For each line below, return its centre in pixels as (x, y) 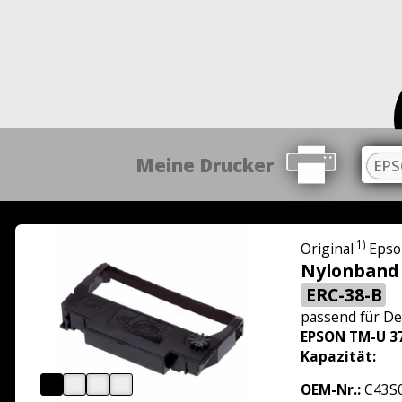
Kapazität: (338, 356)
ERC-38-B (344, 294)
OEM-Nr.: (330, 390)
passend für (341, 316)
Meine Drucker (205, 165)
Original (327, 248)
